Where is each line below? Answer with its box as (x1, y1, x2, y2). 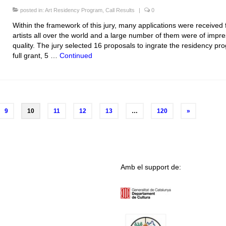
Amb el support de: (121, 163, 181, 172)
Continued (59, 51, 92, 60)
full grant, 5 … (12, 51, 60, 60)
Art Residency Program (44, 7, 102, 14)
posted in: (18, 7, 45, 14)
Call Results (105, 7, 135, 14)
